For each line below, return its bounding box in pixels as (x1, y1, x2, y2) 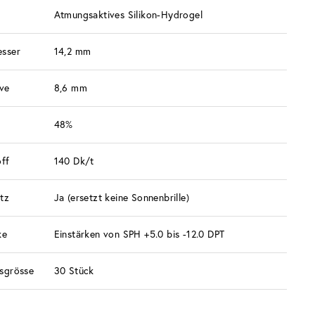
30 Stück (53, 264, 94, 277)
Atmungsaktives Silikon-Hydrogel (53, 8, 202, 21)
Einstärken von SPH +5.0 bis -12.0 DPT (53, 228, 225, 240)
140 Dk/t (53, 155, 94, 167)
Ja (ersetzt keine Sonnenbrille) (53, 191, 189, 204)
